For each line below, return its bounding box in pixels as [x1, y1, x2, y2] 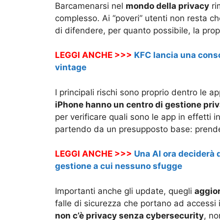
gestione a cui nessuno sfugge [55, 161, 182, 171]
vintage [55, 62, 86, 73]
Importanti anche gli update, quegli [55, 186, 194, 196]
